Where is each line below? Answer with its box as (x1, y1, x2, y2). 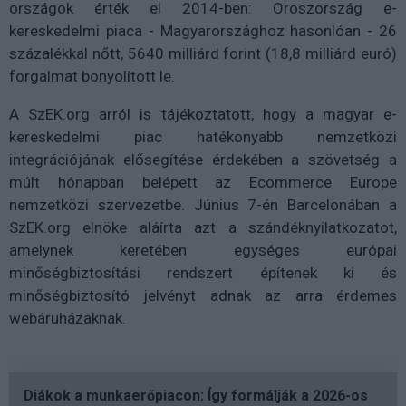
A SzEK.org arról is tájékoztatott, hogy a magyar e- (9, 105, 397, 124)
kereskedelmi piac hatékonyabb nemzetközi (9, 128, 397, 147)
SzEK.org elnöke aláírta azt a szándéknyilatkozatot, (9, 218, 397, 237)
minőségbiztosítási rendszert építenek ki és (9, 264, 397, 283)
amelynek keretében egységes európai (9, 241, 397, 260)
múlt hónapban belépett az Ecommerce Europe (9, 173, 397, 192)
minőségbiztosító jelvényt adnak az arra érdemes (9, 286, 397, 305)
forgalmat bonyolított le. (9, 67, 175, 86)
